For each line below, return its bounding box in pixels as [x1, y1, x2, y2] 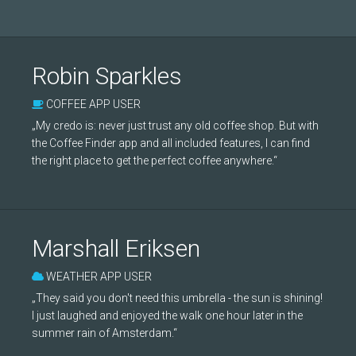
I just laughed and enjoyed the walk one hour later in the [32, 309, 303, 322]
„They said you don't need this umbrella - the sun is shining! [32, 292, 323, 304]
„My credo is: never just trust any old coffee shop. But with [32, 119, 319, 132]
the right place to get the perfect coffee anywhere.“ [32, 154, 277, 167]
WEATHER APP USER [46, 270, 152, 283]
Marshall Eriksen [32, 234, 200, 262]
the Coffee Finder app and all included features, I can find [32, 137, 310, 149]
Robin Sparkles [32, 62, 182, 90]
